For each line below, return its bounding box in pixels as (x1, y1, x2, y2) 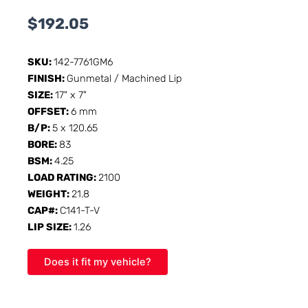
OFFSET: (27, 104, 71, 118)
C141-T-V (60, 203, 100, 217)
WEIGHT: (27, 187, 71, 200)
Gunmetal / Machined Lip (67, 71, 181, 85)
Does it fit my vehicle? (44, 255, 151, 268)
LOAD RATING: (27, 170, 98, 184)
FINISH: (27, 71, 67, 85)
